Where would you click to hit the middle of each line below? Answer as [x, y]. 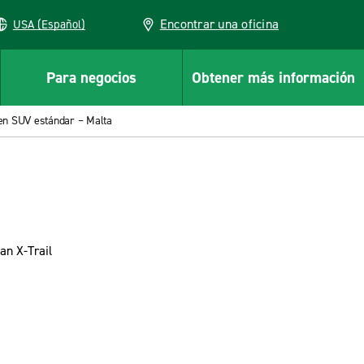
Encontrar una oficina [219, 24]
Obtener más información [273, 77]
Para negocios [91, 77]
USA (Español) [61, 24]
